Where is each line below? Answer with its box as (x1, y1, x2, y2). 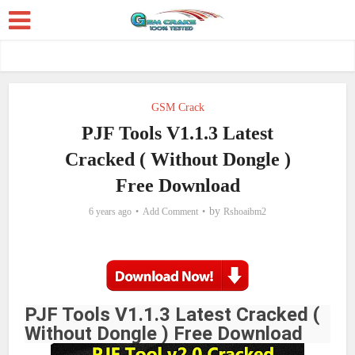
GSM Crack (151, 101, 204, 113)
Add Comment (143, 206, 198, 217)
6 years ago (89, 206, 132, 217)
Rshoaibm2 (223, 206, 266, 217)
